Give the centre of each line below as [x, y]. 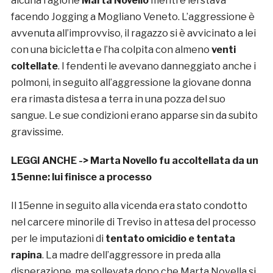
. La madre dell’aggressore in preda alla [131, 255]
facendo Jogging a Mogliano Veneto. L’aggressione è [133, 17]
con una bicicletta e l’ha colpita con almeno [110, 50]
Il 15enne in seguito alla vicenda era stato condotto [129, 206]
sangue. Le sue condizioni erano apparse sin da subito [134, 116]
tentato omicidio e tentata [170, 239]
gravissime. [37, 132]
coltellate [34, 66]
